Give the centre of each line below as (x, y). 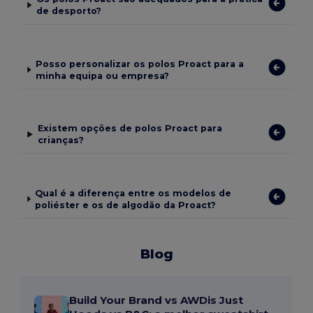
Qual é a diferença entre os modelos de (133, 193)
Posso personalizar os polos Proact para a (139, 64)
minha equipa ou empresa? (102, 75)
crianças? (60, 140)
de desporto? (69, 11)
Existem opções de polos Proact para (130, 129)
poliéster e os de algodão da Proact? (126, 205)
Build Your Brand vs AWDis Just (156, 300)
